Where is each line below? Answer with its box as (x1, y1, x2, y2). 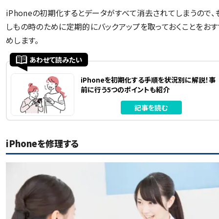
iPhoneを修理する (6, 136, 79, 150)
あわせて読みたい (29, 54, 82, 65)
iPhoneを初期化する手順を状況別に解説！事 (80, 74, 216, 85)
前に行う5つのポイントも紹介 (80, 84, 170, 94)
